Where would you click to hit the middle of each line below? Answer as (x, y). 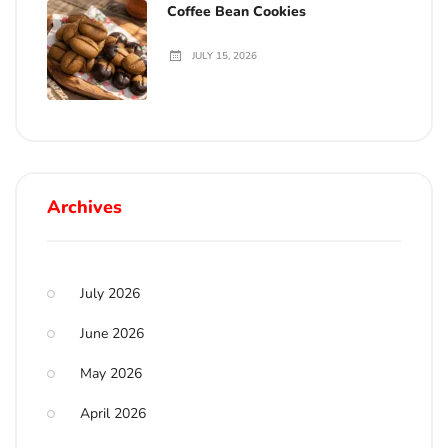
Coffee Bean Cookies (236, 11)
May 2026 (111, 373)
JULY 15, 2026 (224, 56)
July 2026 (110, 293)
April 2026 (113, 413)
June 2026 (112, 333)
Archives (84, 207)
